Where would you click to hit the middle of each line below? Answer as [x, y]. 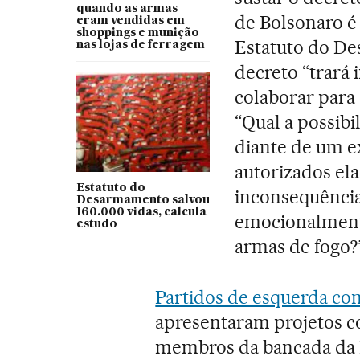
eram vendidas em [130, 20]
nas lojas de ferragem [140, 45]
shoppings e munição [137, 33]
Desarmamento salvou [143, 200]
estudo [96, 224]
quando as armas [127, 8]
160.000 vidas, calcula [141, 212]
